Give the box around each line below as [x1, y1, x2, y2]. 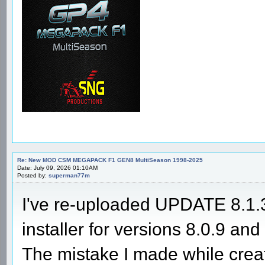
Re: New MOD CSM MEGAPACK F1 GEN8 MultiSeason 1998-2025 [17, 156, 203, 163]
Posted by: [17, 172, 49, 179]
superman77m [49, 172, 90, 179]
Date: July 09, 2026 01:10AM [17, 164, 98, 171]
